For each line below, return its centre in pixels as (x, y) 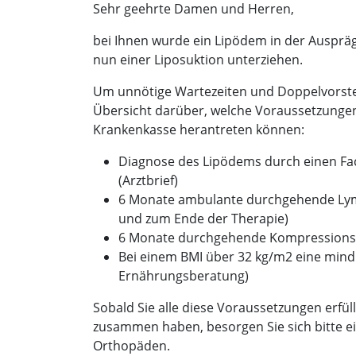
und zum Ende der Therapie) (203, 218)
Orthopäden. (133, 345)
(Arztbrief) (148, 180)
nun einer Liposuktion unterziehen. (198, 59)
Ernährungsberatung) (184, 275)
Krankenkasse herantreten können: (199, 129)
